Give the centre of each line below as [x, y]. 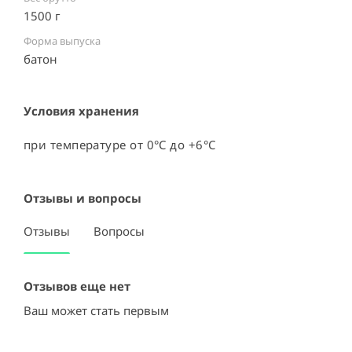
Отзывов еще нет [77, 286]
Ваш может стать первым [96, 310]
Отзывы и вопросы [82, 198]
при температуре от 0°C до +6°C [120, 145]
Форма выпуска [62, 41]
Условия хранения [81, 111]
